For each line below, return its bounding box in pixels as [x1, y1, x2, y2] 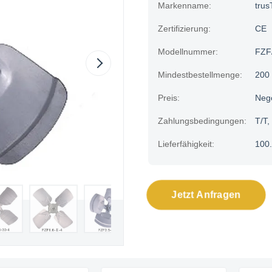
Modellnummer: [158, 47, 218, 56]
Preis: [158, 93, 180, 103]
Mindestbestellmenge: [158, 70, 242, 80]
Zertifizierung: [158, 24, 211, 33]
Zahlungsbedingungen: [158, 116, 246, 126]
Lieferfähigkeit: [158, 139, 214, 149]
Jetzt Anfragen [171, 189, 242, 200]
